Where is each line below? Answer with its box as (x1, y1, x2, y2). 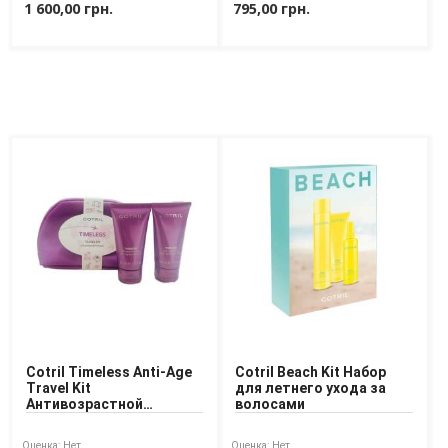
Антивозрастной (26, 396, 143, 413)
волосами (235, 396, 306, 413)
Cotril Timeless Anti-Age (26, 364, 192, 381)
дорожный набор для (26, 412, 176, 429)
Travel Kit (26, 380, 91, 397)
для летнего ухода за (235, 380, 387, 397)
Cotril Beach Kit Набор (235, 364, 387, 381)
